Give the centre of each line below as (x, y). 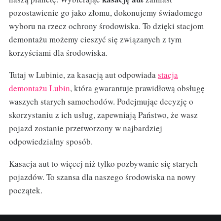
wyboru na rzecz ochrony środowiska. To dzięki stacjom (106, 26)
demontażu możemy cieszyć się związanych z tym (95, 39)
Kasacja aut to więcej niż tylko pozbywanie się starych (103, 163)
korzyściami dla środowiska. (58, 53)
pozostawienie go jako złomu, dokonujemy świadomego (106, 13)
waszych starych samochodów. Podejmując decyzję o (101, 101)
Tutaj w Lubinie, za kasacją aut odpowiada (83, 74)
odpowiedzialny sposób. (51, 141)
